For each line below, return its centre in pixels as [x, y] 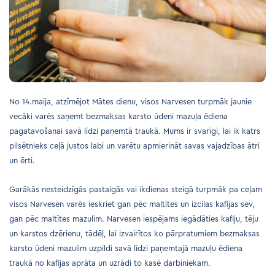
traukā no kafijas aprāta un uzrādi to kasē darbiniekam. [110, 263]
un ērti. [22, 161]
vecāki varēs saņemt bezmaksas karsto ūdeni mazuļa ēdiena [118, 117]
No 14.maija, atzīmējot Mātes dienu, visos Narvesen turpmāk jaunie [130, 102]
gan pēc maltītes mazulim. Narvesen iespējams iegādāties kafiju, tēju [134, 219]
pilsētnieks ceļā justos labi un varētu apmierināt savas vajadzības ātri [134, 146]
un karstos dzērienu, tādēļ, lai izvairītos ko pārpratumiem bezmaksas [134, 234]
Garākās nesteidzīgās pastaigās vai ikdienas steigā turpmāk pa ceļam [136, 190]
